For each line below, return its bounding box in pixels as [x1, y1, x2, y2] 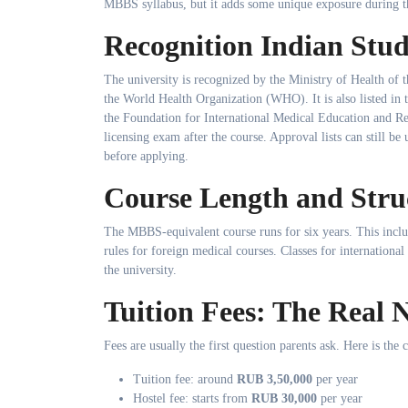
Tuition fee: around [133, 372, 237, 386]
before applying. [104, 149, 189, 163]
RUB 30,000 [251, 392, 317, 405]
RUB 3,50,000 [237, 372, 312, 386]
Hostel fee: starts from [133, 392, 251, 405]
